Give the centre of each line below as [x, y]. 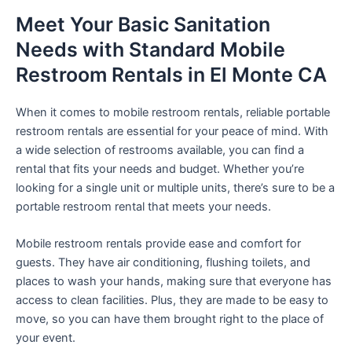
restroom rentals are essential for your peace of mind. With [172, 131]
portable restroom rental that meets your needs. [143, 207]
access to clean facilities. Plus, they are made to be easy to [172, 301]
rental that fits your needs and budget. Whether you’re [160, 169]
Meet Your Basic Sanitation [143, 24]
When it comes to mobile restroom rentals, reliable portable [173, 112]
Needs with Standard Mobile [150, 49]
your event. [46, 338]
